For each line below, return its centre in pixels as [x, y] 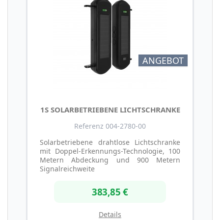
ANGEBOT [163, 60]
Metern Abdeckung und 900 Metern [110, 160]
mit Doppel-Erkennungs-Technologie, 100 [110, 151]
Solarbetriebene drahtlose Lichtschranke [110, 142]
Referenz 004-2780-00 [110, 126]
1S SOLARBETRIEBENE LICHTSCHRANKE [110, 109]
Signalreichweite [67, 168]
